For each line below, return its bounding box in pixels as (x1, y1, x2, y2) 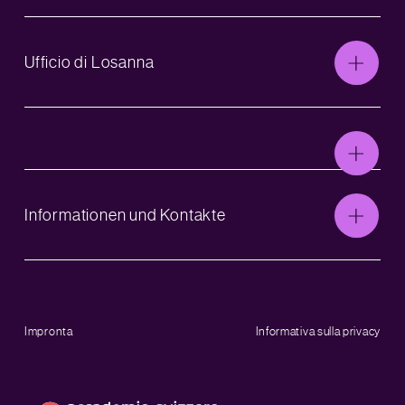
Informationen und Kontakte (24, 205, 226, 225)
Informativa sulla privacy (255, 325, 381, 339)
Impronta (24, 325, 73, 339)
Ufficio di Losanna (24, 52, 155, 72)
